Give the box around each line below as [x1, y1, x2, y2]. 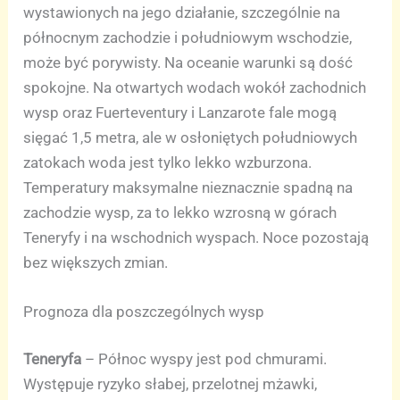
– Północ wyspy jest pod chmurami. [81, 350, 328, 369]
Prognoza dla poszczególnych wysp [23, 302, 265, 321]
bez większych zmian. [23, 253, 169, 271]
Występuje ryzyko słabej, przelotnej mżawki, [23, 375, 318, 394]
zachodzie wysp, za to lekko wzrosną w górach [23, 203, 337, 221]
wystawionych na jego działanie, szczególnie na [23, 3, 341, 21]
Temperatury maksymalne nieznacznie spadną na [23, 178, 354, 196]
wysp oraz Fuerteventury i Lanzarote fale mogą [23, 103, 337, 121]
